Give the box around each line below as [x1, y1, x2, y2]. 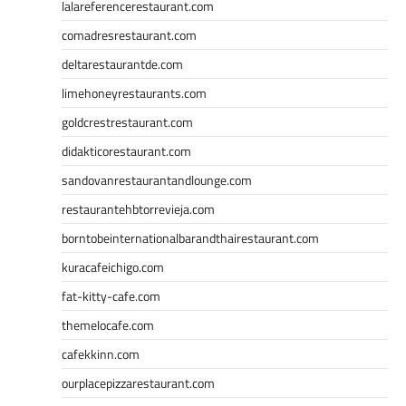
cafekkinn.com [62, 343, 140, 363]
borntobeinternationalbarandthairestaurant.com [62, 227, 319, 247]
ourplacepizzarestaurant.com [62, 372, 215, 392]
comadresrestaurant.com [62, 24, 197, 44]
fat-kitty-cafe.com [62, 285, 160, 305]
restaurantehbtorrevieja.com [62, 198, 215, 218]
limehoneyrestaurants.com [62, 82, 207, 102]
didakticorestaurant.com [62, 140, 191, 160]
